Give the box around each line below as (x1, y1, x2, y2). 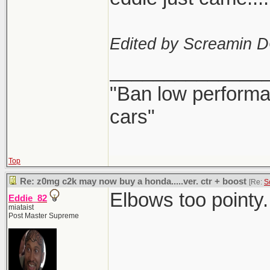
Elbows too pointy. (110, 189, 268, 211)
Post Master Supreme (8, 212, 79, 220)
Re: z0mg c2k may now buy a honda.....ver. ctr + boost (20, 177, 246, 186)
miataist (8, 203, 34, 212)
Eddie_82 (8, 193, 47, 203)
